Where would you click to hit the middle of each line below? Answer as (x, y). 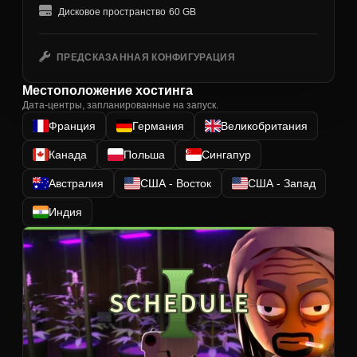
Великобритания (264, 126)
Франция (72, 126)
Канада (68, 155)
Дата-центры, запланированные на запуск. (120, 105)
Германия (158, 126)
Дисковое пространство (112, 12)
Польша (144, 155)
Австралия (76, 183)
